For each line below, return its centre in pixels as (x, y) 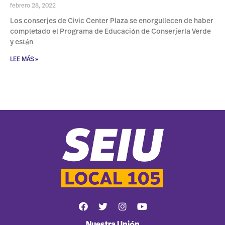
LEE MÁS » (24, 60)
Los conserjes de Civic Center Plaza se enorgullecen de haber (112, 21)
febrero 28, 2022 (33, 6)
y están (22, 42)
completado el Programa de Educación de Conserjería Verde (110, 32)
